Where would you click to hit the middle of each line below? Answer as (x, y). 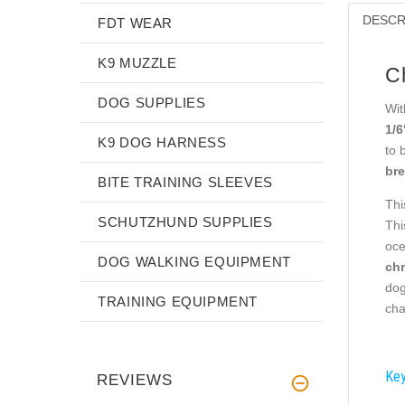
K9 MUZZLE (137, 62)
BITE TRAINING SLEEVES (185, 182)
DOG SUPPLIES (152, 102)
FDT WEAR (136, 23)
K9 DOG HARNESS (162, 142)
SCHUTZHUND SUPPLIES (185, 221)
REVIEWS (135, 380)
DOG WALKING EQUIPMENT (194, 261)
